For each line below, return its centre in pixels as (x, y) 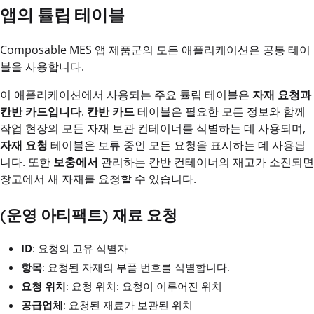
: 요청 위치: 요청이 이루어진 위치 (144, 286)
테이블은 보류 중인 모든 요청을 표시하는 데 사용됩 (177, 145)
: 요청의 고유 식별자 (80, 248)
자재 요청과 (282, 95)
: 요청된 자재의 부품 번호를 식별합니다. (136, 267)
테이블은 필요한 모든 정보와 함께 (220, 112)
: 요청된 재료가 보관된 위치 (128, 305)
